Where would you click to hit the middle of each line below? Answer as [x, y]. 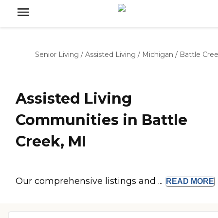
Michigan [158, 54]
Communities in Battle [101, 120]
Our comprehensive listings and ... [90, 181]
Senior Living [57, 54]
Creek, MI [51, 142]
